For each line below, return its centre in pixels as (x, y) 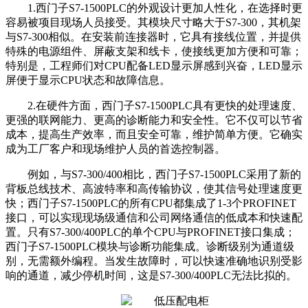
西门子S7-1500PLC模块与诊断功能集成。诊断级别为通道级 (150, 247)
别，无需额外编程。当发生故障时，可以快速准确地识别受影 (154, 261)
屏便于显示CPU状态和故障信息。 (88, 80)
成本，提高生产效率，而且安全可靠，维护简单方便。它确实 (154, 135)
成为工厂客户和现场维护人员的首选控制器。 (115, 149)
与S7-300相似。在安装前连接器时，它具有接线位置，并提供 (153, 37)
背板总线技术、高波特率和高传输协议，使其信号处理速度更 (154, 189)
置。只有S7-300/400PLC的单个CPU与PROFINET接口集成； (151, 232)
